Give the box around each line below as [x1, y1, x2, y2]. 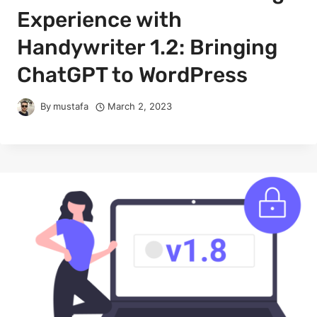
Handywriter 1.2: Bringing [17, 35, 277, 61]
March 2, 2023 [108, 101, 173, 113]
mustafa [53, 101, 89, 113]
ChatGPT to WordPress [17, 62, 248, 88]
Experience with [17, 7, 182, 33]
